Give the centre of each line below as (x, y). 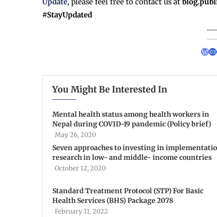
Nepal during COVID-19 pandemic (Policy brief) (132, 124)
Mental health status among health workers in (131, 115)
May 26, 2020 (75, 135)
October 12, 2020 (80, 169)
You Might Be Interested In (110, 90)
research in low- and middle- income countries (132, 158)
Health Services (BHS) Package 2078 (113, 201)
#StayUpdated (67, 15)
